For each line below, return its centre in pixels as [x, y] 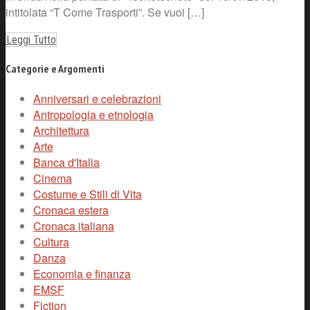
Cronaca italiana [74, 226]
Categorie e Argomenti [55, 69]
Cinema [53, 178]
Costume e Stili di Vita [88, 194]
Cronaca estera [71, 210]
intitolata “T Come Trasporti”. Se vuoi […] [105, 12]
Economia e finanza [82, 273]
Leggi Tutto [31, 40]
